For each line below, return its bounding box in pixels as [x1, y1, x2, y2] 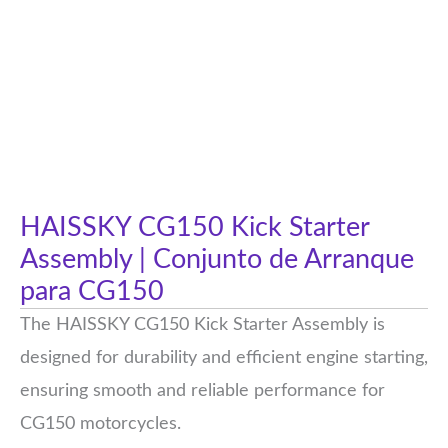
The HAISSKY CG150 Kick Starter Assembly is [20, 316, 385, 334]
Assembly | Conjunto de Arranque [20, 246, 414, 273]
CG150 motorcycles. [20, 415, 181, 433]
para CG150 [20, 278, 164, 305]
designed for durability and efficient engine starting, [20, 349, 428, 367]
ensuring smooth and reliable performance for [20, 382, 385, 400]
